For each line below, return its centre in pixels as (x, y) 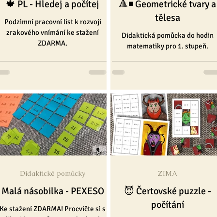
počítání (167, 205)
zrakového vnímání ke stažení (53, 32)
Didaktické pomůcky (53, 174)
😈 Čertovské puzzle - (167, 191)
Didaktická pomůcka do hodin (167, 35)
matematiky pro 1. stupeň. (167, 46)
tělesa (167, 17)
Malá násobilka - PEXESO (53, 191)
